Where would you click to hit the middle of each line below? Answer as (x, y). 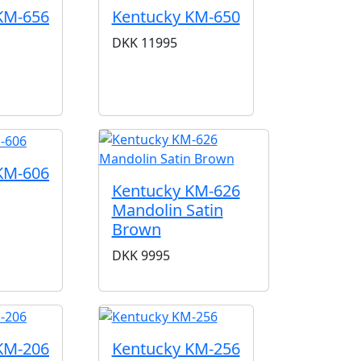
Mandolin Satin (167, 210)
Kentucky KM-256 (176, 348)
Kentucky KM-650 (176, 16)
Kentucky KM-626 (176, 191)
